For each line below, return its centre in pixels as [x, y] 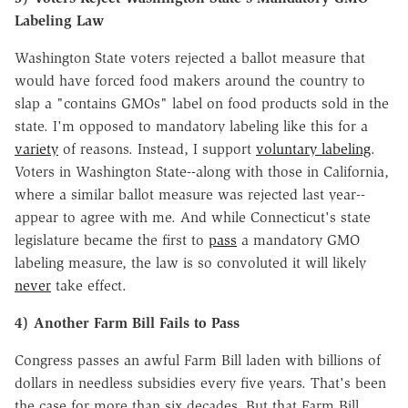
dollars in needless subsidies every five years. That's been [200, 382]
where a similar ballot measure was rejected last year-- [190, 194]
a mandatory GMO [298, 240]
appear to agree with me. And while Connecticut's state [193, 217]
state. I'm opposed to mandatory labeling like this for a [191, 126]
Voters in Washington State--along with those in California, [202, 171]
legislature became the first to [112, 240]
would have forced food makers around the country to [190, 80]
